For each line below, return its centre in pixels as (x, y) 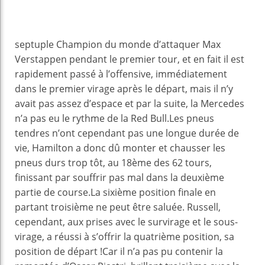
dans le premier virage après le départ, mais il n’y (124, 88)
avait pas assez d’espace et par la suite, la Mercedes (130, 103)
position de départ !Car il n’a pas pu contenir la (119, 251)
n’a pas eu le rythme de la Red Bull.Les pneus (114, 118)
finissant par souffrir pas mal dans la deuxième (119, 177)
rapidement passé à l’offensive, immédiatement (121, 74)
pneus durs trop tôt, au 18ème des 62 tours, (113, 162)
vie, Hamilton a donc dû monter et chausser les (120, 148)
